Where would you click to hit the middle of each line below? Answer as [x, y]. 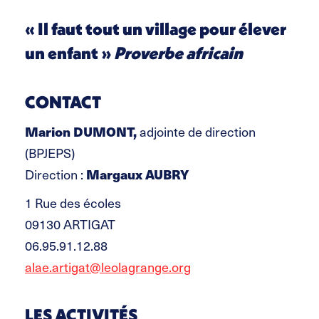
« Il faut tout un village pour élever [156, 28]
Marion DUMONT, [81, 131]
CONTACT [63, 101]
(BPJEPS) [50, 152]
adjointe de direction [196, 131]
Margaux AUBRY [137, 174]
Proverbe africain [178, 52]
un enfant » [69, 52]
